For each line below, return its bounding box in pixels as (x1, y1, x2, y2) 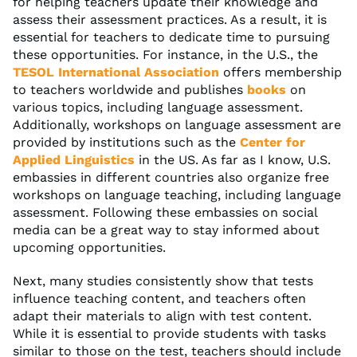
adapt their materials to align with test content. (13, 308, 312, 324)
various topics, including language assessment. (13, 99, 303, 115)
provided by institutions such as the (13, 134, 240, 150)
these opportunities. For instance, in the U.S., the (13, 46, 318, 62)
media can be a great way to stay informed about (13, 222, 320, 237)
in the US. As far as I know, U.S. (135, 151, 331, 167)
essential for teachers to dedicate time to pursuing (13, 29, 330, 45)
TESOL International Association (13, 64, 219, 80)
